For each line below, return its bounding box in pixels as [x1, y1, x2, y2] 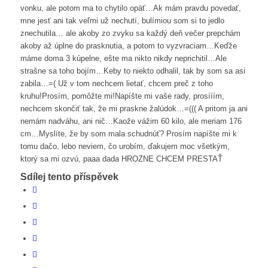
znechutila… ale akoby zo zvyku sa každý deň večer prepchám [20, 29, 240, 38]
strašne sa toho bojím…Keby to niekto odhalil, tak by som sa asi [20, 66, 245, 76]
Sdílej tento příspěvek [20, 172, 118, 182]
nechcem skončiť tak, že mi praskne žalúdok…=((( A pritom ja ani [20, 104, 248, 114]
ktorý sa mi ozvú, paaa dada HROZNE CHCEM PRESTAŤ [20, 154, 223, 164]
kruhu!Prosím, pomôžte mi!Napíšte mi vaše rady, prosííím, [20, 92, 224, 101]
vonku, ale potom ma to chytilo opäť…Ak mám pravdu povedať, [20, 4, 241, 13]
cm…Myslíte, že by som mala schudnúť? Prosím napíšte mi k [20, 129, 237, 139]
